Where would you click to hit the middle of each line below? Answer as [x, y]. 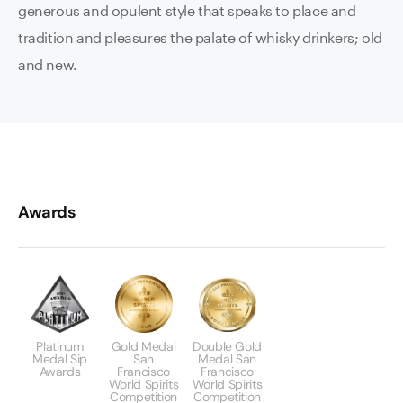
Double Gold [227, 347]
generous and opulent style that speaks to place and [187, 11]
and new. [48, 65]
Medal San [227, 359]
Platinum [60, 347]
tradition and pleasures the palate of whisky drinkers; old [200, 38]
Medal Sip [60, 359]
